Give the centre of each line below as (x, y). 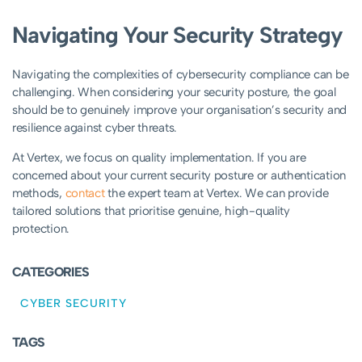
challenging (42, 93)
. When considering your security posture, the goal (204, 93)
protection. (41, 229)
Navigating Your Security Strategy (177, 35)
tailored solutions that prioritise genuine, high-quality (151, 211)
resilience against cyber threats (93, 128)
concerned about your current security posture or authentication (179, 176)
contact (85, 194)
